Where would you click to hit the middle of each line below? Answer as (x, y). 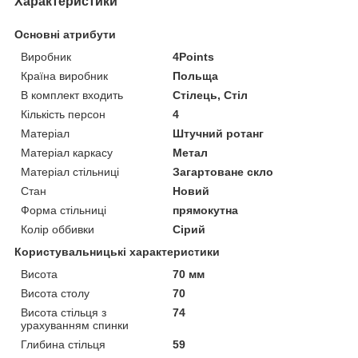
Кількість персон (63, 114)
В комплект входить (72, 95)
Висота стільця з (64, 312)
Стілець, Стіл (211, 95)
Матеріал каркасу (67, 152)
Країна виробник (64, 76)
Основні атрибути (65, 34)
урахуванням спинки (75, 325)
